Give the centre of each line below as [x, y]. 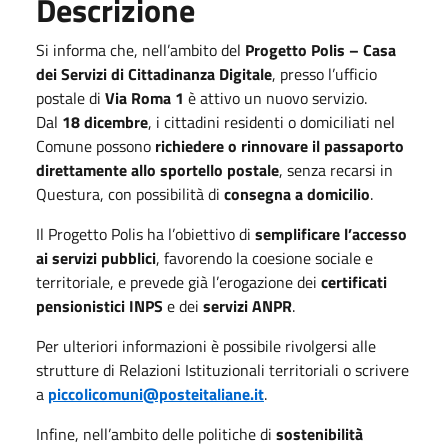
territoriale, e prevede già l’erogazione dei [178, 281]
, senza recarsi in [336, 169]
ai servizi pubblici [96, 257]
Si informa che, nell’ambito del [140, 49]
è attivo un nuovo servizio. [275, 97]
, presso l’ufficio [324, 73]
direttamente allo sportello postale [157, 169]
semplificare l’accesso [331, 233]
